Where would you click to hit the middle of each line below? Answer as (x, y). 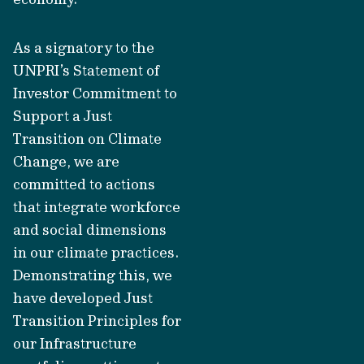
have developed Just (83, 298)
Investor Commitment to (95, 93)
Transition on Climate (87, 139)
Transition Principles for (97, 321)
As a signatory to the (84, 48)
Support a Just (63, 116)
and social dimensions (90, 230)
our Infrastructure (75, 343)
